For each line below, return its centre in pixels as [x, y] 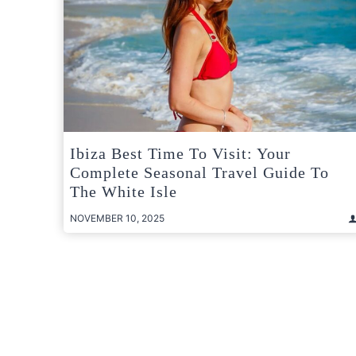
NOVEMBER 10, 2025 [117, 219]
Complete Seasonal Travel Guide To [199, 173]
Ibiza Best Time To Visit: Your [180, 154]
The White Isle [124, 192]
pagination [121, 316]
